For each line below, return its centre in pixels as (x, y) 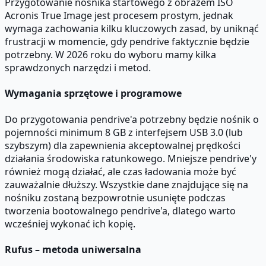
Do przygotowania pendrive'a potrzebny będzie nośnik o (132, 119)
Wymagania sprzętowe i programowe (93, 94)
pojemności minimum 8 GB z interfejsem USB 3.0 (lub (124, 132)
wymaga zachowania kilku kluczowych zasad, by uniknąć (132, 28)
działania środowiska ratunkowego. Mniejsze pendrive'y (131, 158)
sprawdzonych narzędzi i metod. (78, 68)
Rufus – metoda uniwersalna (73, 249)
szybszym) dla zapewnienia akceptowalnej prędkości (123, 145)
